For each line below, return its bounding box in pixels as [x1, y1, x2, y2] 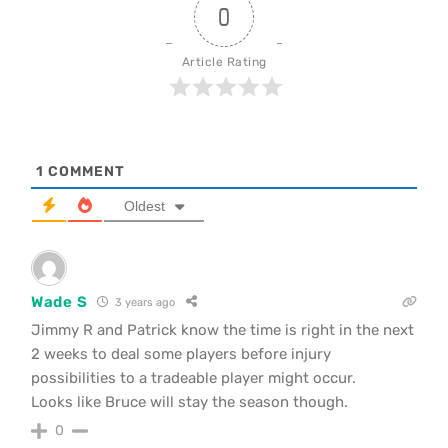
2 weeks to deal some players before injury [31, 344, 331, 363]
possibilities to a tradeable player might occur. [31, 368, 356, 387]
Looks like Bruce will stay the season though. [31, 392, 348, 411]
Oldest [124, 197, 165, 214]
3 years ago [112, 296, 176, 309]
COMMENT [44, 162, 125, 180]
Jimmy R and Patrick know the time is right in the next [31, 320, 414, 339]
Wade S [31, 292, 88, 311]
